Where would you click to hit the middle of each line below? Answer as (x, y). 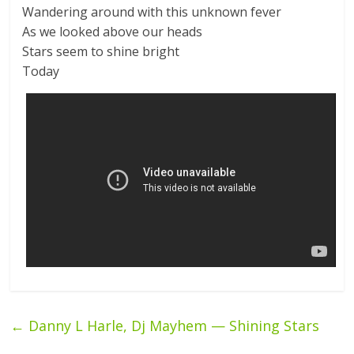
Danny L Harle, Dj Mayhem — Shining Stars (172, 325)
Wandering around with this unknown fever (152, 12)
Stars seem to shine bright (101, 51)
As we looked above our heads (113, 32)
